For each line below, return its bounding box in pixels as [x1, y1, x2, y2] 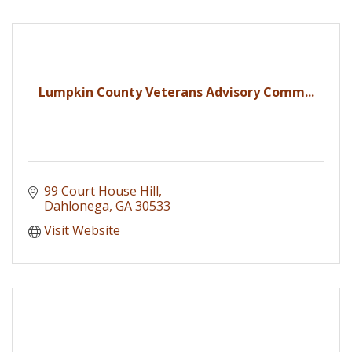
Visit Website [44, 221, 120, 239]
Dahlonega [44, 196, 109, 214]
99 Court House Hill [44, 181, 159, 200]
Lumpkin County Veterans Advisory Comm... [38, 82, 314, 101]
